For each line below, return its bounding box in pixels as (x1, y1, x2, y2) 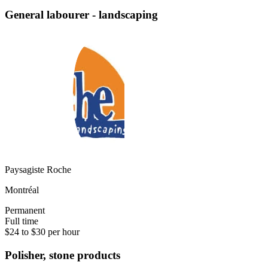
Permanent (5, 205, 45, 215)
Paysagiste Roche (5, 164, 71, 175)
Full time (5, 215, 38, 226)
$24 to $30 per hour (5, 226, 80, 237)
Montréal (5, 184, 39, 195)
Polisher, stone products (5, 248, 120, 261)
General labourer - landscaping (5, 8, 158, 22)
